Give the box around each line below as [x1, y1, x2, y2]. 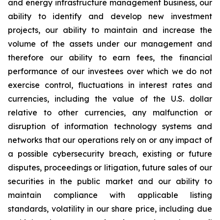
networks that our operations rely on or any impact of [8, 135, 212, 145]
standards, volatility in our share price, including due [8, 204, 212, 214]
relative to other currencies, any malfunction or [8, 108, 212, 117]
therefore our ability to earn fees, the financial [8, 53, 212, 62]
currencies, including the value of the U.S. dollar [8, 94, 212, 104]
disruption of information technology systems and [8, 121, 212, 131]
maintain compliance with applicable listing [8, 190, 212, 200]
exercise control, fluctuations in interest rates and [8, 80, 212, 90]
